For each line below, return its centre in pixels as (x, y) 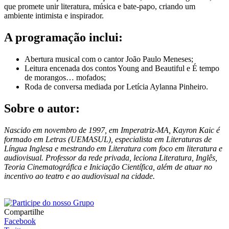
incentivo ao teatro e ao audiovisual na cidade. (79, 176)
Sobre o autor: (42, 108)
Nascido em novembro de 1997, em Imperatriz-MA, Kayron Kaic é (112, 130)
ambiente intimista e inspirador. (54, 16)
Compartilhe (24, 212)
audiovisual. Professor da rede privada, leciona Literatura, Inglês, (111, 157)
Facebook (20, 221)
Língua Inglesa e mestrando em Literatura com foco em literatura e (113, 148)
